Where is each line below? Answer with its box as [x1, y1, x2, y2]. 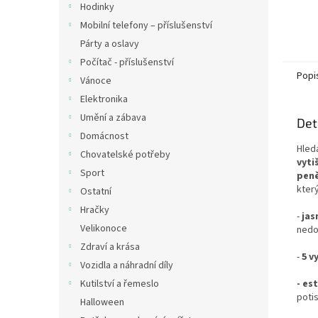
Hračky [80, 203, 109, 217]
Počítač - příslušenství [80, 55, 174, 70]
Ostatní [80, 185, 111, 199]
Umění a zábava [80, 111, 146, 125]
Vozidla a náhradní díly [80, 258, 173, 273]
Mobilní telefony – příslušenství [80, 18, 212, 33]
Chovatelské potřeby [80, 148, 170, 162]
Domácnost [80, 129, 128, 143]
